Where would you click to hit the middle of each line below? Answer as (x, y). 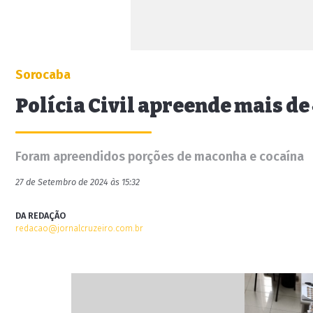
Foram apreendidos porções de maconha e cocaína (160, 156)
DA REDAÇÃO (41, 216)
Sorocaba (43, 75)
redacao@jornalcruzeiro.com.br (79, 228)
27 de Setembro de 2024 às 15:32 (78, 182)
